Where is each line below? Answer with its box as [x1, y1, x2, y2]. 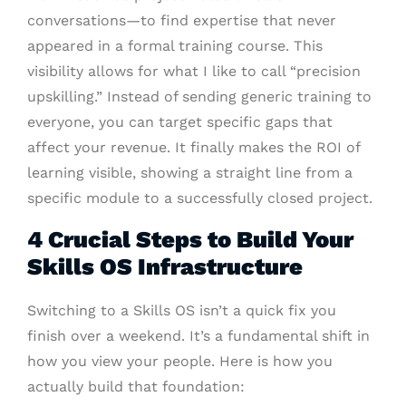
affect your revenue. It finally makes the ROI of [27, 139, 360, 157]
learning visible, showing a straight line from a [27, 164, 353, 182]
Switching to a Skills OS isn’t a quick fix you [27, 302, 336, 320]
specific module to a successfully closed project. [27, 189, 372, 208]
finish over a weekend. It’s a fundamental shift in [27, 327, 370, 345]
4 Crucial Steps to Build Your [27, 226, 353, 254]
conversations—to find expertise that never [27, 12, 336, 30]
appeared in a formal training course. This [27, 37, 323, 55]
